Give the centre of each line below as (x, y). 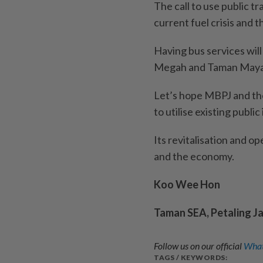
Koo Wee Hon (187, 184)
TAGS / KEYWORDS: (190, 257)
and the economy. (194, 156)
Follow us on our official (199, 245)
